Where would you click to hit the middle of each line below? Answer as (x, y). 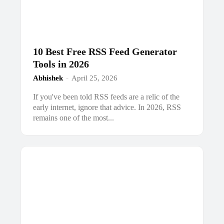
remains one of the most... (74, 117)
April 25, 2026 (95, 78)
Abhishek (48, 78)
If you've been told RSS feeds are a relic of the (106, 96)
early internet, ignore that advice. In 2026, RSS (107, 107)
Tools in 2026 (61, 64)
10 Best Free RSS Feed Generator (105, 51)
